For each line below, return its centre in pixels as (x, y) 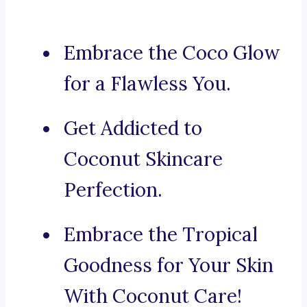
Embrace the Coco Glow (172, 53)
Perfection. (113, 190)
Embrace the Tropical (161, 235)
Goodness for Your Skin (169, 266)
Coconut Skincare (143, 159)
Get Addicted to (133, 128)
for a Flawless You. (147, 84)
